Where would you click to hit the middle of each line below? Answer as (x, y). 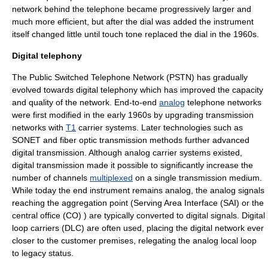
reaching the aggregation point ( (73, 203)
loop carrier (33, 228)
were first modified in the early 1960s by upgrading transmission (133, 115)
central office (36, 215)
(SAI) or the (241, 203)
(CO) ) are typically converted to (123, 215)
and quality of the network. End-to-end (86, 102)
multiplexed (111, 178)
